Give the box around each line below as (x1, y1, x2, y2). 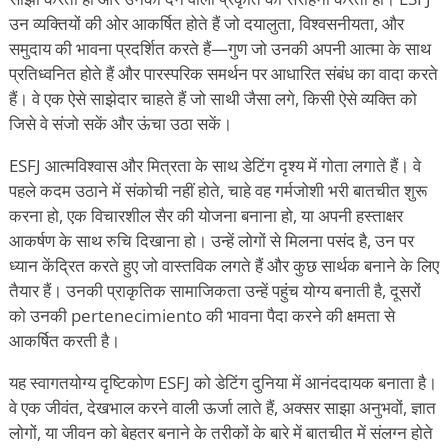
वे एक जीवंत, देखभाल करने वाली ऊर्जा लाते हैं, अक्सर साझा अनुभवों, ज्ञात (9, 395, 436, 419)
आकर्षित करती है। (9, 328, 120, 352)
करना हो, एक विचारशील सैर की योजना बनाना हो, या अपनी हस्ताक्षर (9, 203, 403, 227)
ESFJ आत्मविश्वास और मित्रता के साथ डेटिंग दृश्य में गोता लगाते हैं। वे (9, 153, 421, 177)
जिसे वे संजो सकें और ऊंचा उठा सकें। (9, 111, 232, 135)
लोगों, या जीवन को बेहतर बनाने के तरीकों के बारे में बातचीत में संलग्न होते (9, 420, 433, 444)
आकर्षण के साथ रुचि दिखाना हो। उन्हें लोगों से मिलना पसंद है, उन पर (9, 228, 414, 252)
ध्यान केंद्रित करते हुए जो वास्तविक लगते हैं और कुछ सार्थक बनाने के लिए (9, 253, 439, 277)
